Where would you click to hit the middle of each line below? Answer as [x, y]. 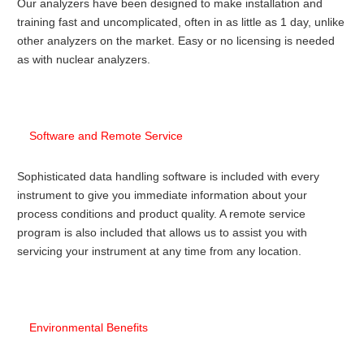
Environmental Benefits [89, 327]
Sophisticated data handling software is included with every [168, 176]
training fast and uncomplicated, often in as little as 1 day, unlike [181, 22]
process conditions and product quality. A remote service [161, 214]
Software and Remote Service [106, 136]
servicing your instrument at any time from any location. [159, 251]
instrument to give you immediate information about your [162, 195]
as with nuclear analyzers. [84, 59]
